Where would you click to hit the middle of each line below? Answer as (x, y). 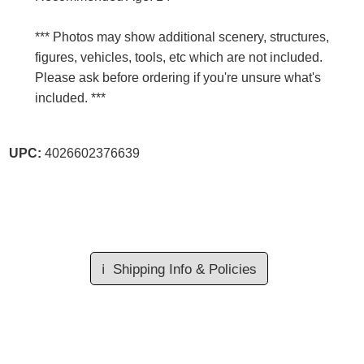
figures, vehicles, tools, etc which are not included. (179, 58)
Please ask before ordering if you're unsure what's (178, 78)
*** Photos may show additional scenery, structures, (182, 37)
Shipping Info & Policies (184, 269)
